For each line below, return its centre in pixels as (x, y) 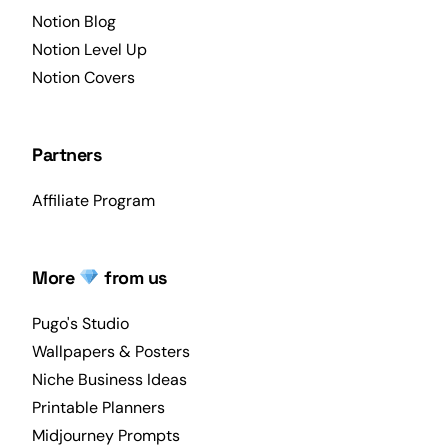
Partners (67, 155)
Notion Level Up (90, 50)
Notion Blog (74, 22)
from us (133, 278)
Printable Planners (99, 408)
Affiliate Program (94, 201)
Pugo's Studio (81, 324)
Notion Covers (84, 78)
